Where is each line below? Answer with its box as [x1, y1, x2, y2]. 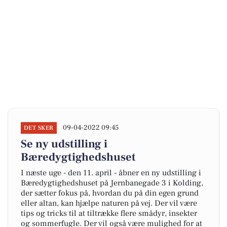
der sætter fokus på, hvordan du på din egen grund [21, 188, 199, 198]
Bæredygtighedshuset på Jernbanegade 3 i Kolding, [21, 178, 203, 188]
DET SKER [24, 124, 54, 132]
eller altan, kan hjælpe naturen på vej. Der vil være [21, 198, 197, 208]
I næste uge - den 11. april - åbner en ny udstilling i [21, 168, 201, 178]
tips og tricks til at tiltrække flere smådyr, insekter [21, 208, 197, 218]
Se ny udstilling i [21, 137, 107, 151]
